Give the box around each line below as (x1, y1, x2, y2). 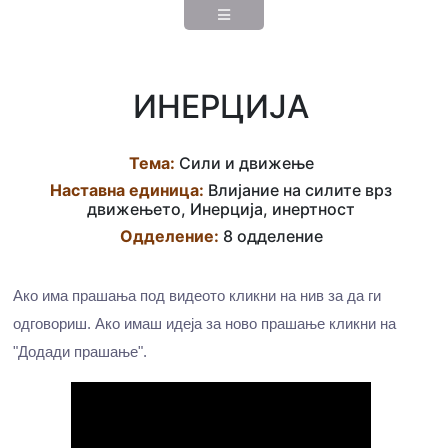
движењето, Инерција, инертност (87, 199, 355, 219)
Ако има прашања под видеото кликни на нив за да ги (13, 287, 381, 304)
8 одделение (218, 226, 323, 246)
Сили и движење (174, 153, 314, 173)
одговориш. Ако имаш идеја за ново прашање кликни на (13, 315, 396, 332)
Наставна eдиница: (50, 180, 204, 200)
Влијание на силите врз (204, 180, 392, 200)
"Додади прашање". (13, 343, 147, 360)
